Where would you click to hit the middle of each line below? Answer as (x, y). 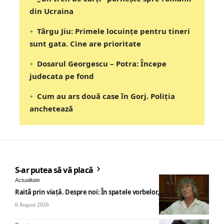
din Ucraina (51, 11)
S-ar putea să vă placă (55, 170)
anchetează (51, 108)
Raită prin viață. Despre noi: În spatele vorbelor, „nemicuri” (105, 192)
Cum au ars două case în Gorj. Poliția (106, 96)
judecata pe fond (62, 76)
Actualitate (27, 180)
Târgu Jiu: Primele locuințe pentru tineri (114, 31)
